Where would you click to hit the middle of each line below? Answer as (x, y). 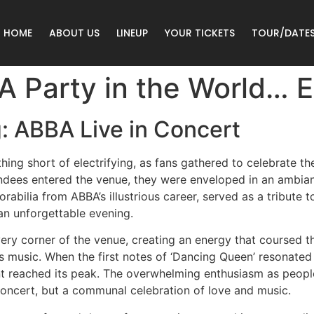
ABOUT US (74, 33)
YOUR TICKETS (200, 33)
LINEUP (132, 33)
